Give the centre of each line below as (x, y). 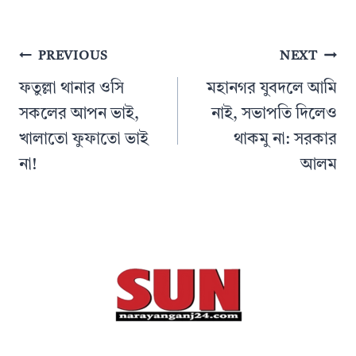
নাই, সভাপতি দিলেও (274, 115)
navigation (52, 74)
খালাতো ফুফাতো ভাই (84, 140)
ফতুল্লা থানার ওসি (72, 89)
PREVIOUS (73, 57)
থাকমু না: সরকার (285, 140)
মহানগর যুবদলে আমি (272, 89)
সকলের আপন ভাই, (79, 115)
